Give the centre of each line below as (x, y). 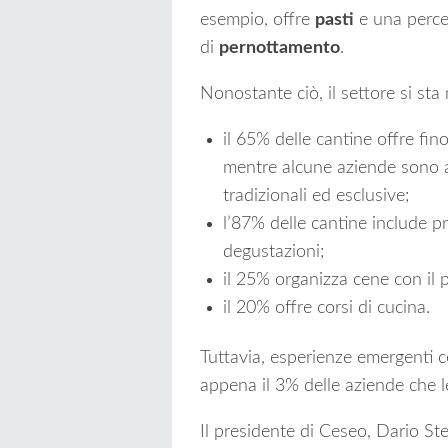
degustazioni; (273, 251)
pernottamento (279, 47)
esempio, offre (257, 19)
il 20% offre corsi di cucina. (326, 307)
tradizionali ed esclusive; (316, 195)
